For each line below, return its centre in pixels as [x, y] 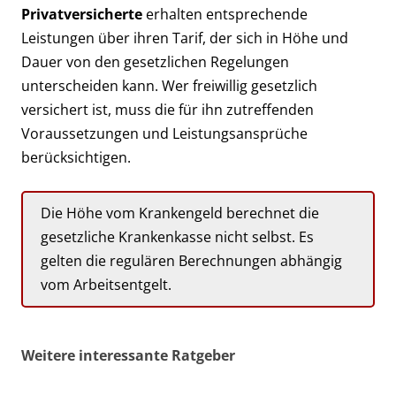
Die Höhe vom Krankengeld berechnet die [180, 213]
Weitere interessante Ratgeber [128, 355]
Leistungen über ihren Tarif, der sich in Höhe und [185, 38]
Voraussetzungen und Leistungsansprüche [164, 133]
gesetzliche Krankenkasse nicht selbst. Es [177, 236]
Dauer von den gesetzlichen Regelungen [155, 61]
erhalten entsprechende [225, 14]
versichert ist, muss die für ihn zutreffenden [168, 109]
